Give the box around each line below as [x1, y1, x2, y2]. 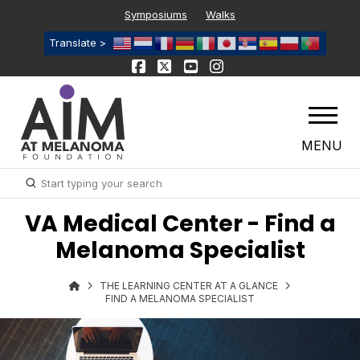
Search [15, 184, 51, 198]
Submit [30, 175, 64, 189]
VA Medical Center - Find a [24, 208, 336, 240]
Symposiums [125, 7, 187, 21]
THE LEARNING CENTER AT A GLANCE [100, 280, 278, 292]
